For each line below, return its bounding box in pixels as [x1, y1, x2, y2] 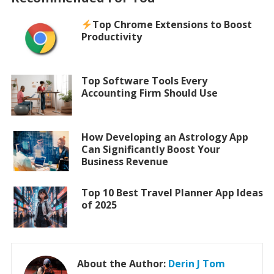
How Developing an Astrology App [81, 130, 248, 144]
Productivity [81, 30, 142, 44]
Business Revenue [81, 154, 168, 168]
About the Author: [76, 256, 168, 270]
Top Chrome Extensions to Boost [92, 18, 252, 32]
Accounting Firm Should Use [81, 86, 218, 100]
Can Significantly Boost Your [81, 142, 220, 156]
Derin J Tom [168, 256, 225, 270]
